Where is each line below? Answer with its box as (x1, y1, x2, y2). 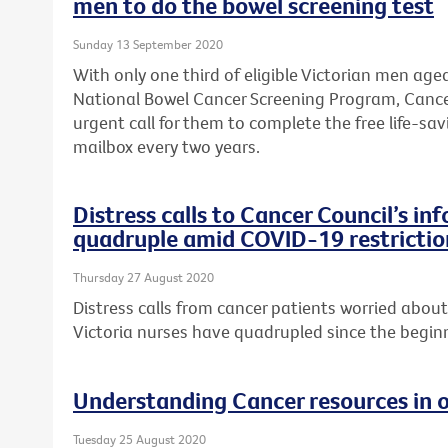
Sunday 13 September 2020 (73, 36, 223, 53)
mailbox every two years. (73, 134, 260, 158)
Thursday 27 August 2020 (73, 269, 214, 286)
